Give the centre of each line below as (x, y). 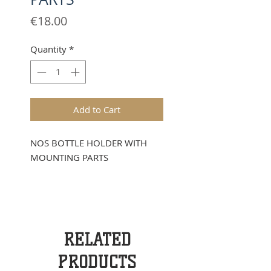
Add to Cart (97, 110)
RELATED (97, 240)
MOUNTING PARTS (69, 158)
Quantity (48, 49)
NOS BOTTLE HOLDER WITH (89, 143)
